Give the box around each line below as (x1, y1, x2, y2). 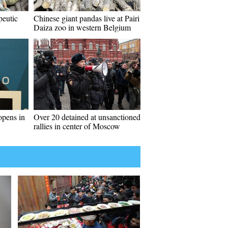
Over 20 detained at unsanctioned (34, 111, 140, 122)
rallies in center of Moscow (34, 121, 120, 131)
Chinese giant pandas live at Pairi (34, 13, 139, 23)
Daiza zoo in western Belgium (34, 22, 131, 33)
